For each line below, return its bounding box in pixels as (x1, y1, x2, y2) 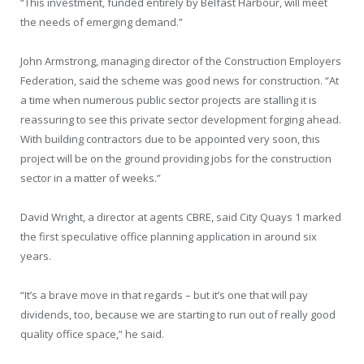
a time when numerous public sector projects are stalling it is (20, 93, 317, 108)
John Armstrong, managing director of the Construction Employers (20, 54, 341, 69)
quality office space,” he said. (20, 327, 164, 342)
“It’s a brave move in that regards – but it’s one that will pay (20, 288, 308, 303)
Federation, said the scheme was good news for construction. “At (20, 73, 339, 89)
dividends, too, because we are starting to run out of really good (20, 307, 336, 323)
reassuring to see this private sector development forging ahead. (20, 112, 341, 128)
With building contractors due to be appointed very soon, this (20, 132, 320, 147)
